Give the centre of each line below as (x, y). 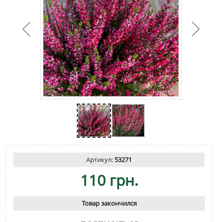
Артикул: (100, 159)
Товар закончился (109, 203)
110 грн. (109, 180)
